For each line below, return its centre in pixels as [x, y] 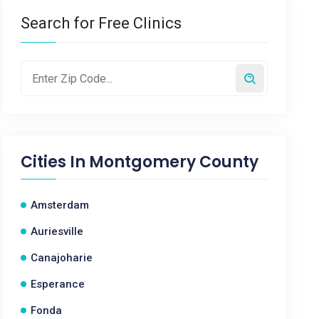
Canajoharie [62, 258]
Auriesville [57, 231]
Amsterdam [60, 205]
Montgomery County [174, 162]
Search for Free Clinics [101, 23]
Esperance [58, 284]
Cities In [55, 162]
